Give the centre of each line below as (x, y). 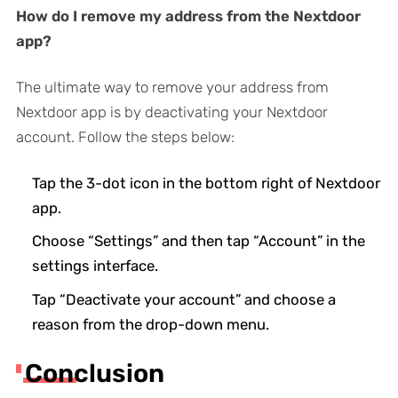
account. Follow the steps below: (125, 136)
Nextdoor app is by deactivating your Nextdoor (171, 111)
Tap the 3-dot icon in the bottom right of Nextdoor (206, 183)
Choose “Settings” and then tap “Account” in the (198, 241)
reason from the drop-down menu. (150, 324)
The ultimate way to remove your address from (172, 87)
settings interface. (95, 266)
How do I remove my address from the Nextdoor (188, 16)
